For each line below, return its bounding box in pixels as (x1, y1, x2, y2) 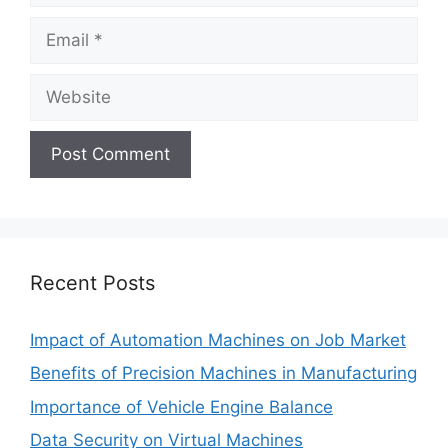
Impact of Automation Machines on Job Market (30, 329, 406, 350)
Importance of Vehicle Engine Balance (30, 396, 333, 417)
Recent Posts (30, 270, 155, 295)
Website (29, 74, 94, 95)
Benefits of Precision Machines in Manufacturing (30, 363, 417, 384)
